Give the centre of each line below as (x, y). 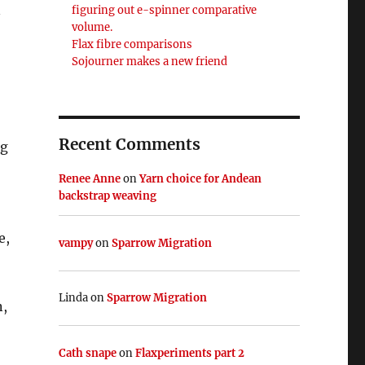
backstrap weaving (107, 196)
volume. (92, 28)
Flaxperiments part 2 (189, 353)
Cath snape (87, 353)
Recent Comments (129, 145)
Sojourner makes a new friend (150, 62)
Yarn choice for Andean (200, 179)
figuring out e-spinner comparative (165, 11)
